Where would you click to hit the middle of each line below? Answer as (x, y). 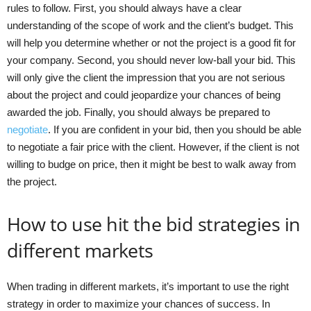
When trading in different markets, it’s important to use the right (148, 286)
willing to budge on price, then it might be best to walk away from (152, 164)
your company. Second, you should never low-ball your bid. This (151, 60)
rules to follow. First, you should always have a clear (124, 8)
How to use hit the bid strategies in (154, 224)
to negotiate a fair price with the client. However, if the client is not (153, 146)
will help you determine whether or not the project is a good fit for (151, 42)
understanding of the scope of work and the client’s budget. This (150, 25)
